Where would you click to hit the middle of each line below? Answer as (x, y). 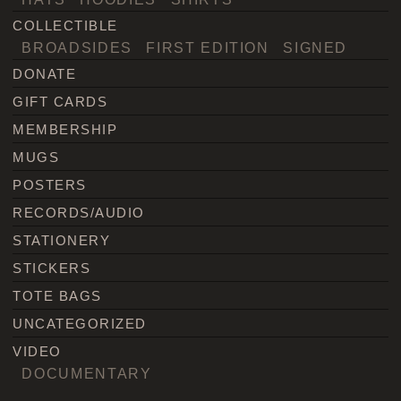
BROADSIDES (77, 48)
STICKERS (52, 269)
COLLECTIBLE (65, 26)
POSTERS (50, 185)
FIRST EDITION (208, 48)
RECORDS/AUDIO (79, 213)
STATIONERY (62, 241)
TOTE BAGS (57, 296)
